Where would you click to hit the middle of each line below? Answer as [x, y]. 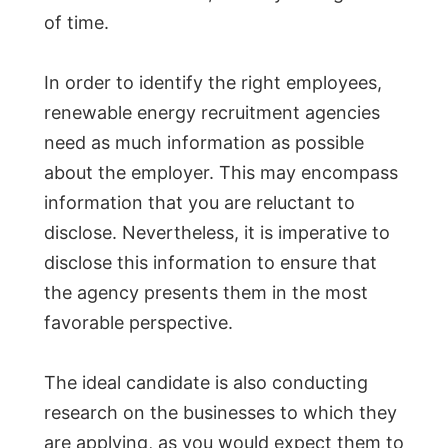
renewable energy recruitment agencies [212, 113]
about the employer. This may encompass [221, 173]
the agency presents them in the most [206, 293]
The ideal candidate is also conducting [206, 383]
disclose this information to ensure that [210, 263]
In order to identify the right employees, [213, 83]
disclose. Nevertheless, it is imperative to [217, 233]
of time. [76, 23]
